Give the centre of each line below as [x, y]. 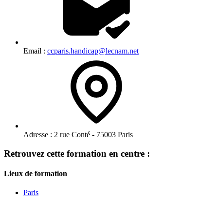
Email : [35, 51]
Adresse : [38, 134]
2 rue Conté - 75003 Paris [92, 134]
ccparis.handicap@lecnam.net [93, 51]
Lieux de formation [36, 173]
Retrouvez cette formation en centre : [77, 153]
